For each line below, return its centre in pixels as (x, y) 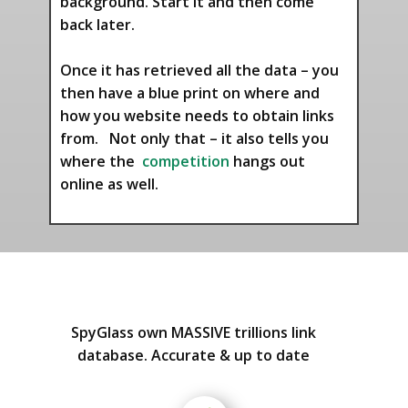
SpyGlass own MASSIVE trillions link (193, 332)
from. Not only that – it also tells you (194, 138)
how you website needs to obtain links (197, 116)
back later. (97, 25)
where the (99, 161)
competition (184, 161)
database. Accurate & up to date (193, 355)
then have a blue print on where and (190, 93)
